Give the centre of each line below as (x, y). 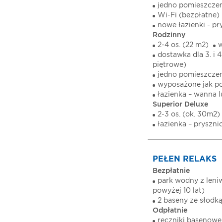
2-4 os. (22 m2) (183, 45)
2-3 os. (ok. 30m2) (189, 114)
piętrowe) (169, 65)
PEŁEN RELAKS (185, 159)
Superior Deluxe (180, 105)
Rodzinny (169, 35)
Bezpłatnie (171, 171)
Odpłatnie (170, 211)
